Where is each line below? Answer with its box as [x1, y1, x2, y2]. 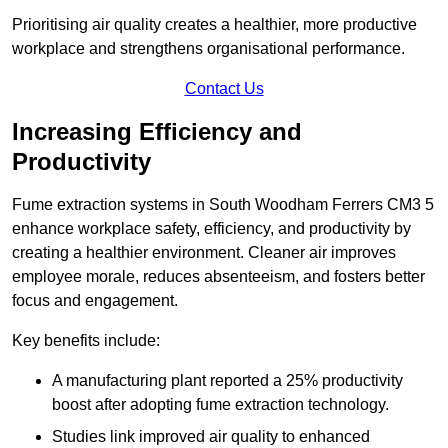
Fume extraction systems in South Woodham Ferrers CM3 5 [12, 196, 434, 214]
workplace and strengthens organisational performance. [12, 40, 405, 58]
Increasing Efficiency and [12, 118, 302, 146]
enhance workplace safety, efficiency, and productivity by [12, 220, 411, 238]
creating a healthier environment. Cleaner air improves [12, 244, 396, 262]
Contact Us [184, 80, 264, 98]
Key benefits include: [12, 332, 160, 350]
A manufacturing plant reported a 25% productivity [52, 372, 403, 390]
